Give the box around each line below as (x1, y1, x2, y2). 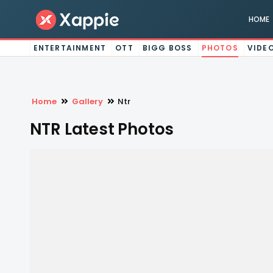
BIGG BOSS (142, 43, 193, 53)
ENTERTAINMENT (33, 43, 107, 53)
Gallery (71, 96, 103, 107)
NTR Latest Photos (29, 118, 174, 140)
